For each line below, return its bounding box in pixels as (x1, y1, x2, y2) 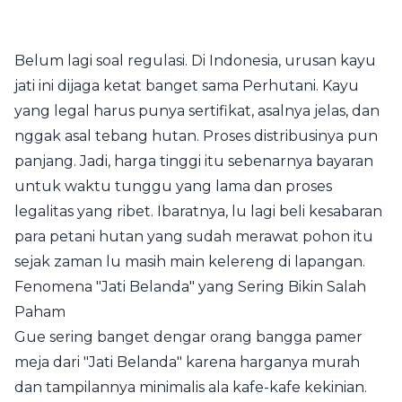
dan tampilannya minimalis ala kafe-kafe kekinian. (14, 379, 367, 397)
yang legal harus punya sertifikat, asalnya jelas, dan (14, 102, 380, 120)
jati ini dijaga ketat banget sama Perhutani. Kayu (14, 77, 359, 95)
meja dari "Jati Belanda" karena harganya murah (14, 354, 360, 371)
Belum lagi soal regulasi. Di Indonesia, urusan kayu (14, 52, 376, 70)
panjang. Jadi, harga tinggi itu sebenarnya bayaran (14, 153, 373, 170)
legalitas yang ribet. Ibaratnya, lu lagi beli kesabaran (14, 203, 382, 221)
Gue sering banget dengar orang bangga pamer (14, 328, 363, 346)
